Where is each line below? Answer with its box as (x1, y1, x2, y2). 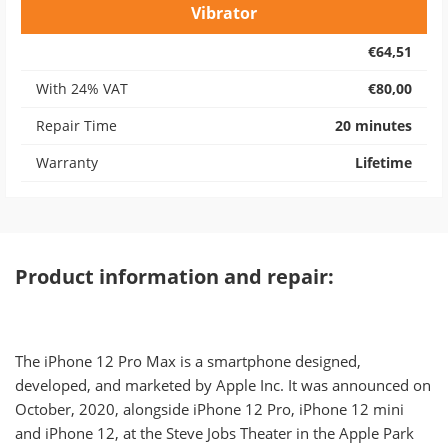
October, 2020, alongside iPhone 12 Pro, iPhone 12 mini (15, 399, 404, 419)
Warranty (36, 153, 98, 172)
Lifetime (355, 153, 412, 172)
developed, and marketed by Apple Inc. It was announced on (15, 375, 431, 395)
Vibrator (191, 2, 257, 24)
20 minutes (335, 116, 412, 135)
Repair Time (36, 116, 117, 135)
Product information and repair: (15, 263, 334, 290)
